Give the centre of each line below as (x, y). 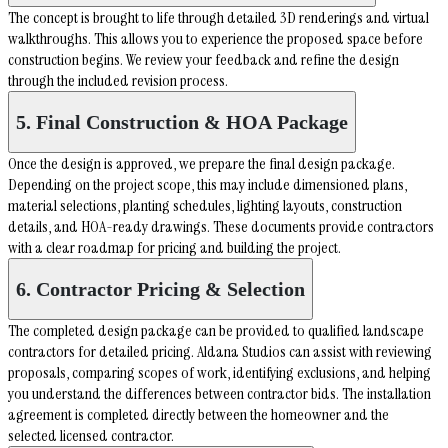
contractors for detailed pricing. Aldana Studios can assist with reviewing (220, 352)
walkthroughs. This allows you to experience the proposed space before (215, 39)
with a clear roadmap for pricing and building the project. (174, 248)
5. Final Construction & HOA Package (182, 121)
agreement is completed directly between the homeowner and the (198, 415)
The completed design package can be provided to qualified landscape (216, 331)
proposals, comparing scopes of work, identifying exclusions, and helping (219, 373)
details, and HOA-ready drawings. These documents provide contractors (221, 227)
